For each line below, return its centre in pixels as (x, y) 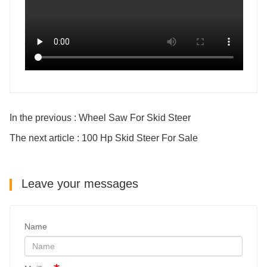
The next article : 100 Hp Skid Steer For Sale (104, 138)
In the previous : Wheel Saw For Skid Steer (100, 117)
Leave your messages (78, 183)
